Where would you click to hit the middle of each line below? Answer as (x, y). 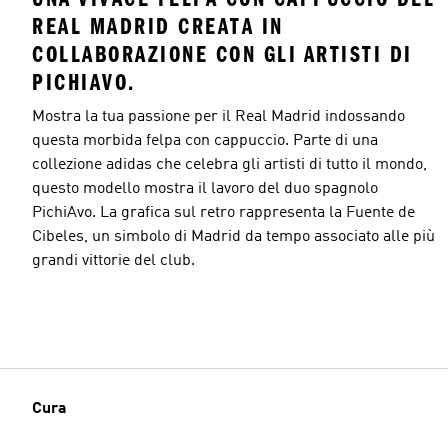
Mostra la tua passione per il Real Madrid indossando (218, 116)
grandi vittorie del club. (113, 260)
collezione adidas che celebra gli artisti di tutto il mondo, (229, 164)
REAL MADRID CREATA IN (158, 26)
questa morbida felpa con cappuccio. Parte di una (205, 140)
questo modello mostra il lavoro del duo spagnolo (205, 188)
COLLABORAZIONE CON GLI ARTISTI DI (222, 54)
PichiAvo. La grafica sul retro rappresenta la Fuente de (223, 212)
